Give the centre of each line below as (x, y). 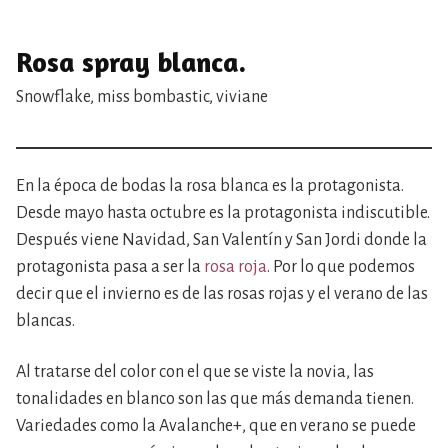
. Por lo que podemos (341, 267)
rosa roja (235, 267)
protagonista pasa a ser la (110, 267)
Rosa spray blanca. (131, 62)
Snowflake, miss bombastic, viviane (142, 97)
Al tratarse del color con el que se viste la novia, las (195, 372)
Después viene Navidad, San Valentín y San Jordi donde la (221, 240)
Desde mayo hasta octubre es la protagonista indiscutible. (223, 213)
